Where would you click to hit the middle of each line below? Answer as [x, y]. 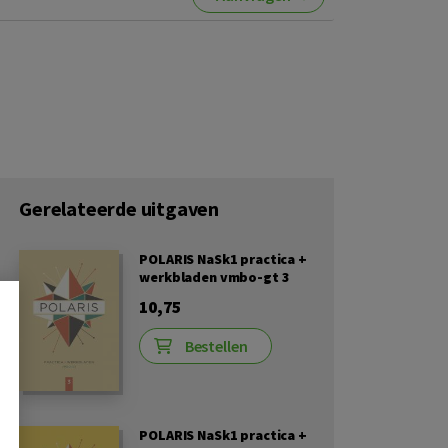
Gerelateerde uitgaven [119, 208]
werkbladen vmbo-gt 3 [214, 277]
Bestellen [216, 346]
